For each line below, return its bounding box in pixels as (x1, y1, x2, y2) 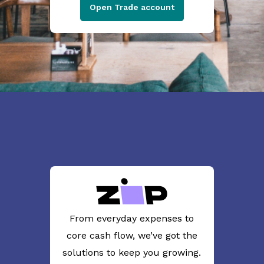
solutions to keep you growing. (62, 246, 202, 258)
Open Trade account (89, 2, 174, 12)
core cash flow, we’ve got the (66, 229, 197, 241)
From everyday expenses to (70, 212, 194, 224)
